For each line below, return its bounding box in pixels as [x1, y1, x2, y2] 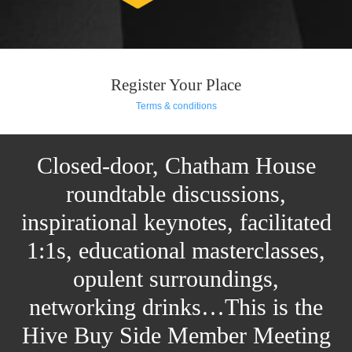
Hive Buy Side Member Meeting [21, 322, 331, 348]
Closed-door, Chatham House [36, 152, 316, 178]
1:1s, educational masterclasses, [27, 237, 325, 263]
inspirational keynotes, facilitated [20, 209, 332, 235]
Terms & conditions [135, 101, 217, 112]
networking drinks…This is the [29, 294, 323, 320]
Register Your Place [111, 75, 241, 94]
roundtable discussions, [66, 181, 286, 207]
